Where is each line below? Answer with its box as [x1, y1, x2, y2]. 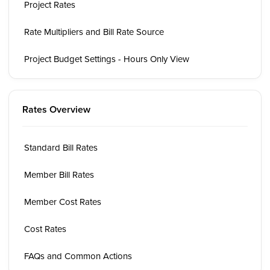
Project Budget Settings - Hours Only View [24, 52, 189, 65]
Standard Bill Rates [24, 141, 98, 154]
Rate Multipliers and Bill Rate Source [24, 25, 164, 38]
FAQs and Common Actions [24, 250, 132, 262]
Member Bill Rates [24, 168, 94, 181]
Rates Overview [22, 102, 90, 116]
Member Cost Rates [24, 195, 101, 208]
